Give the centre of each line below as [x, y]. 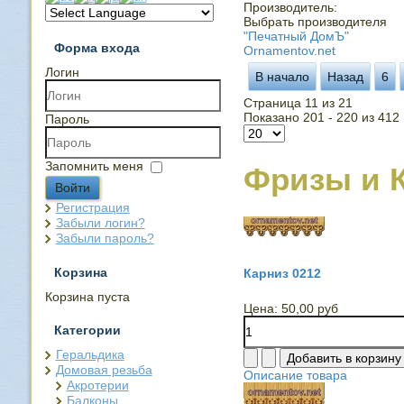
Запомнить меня [94, 165]
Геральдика [90, 354]
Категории [87, 330]
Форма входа [96, 47]
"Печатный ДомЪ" [296, 36]
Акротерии [97, 385]
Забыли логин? [100, 222]
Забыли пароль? [105, 238]
